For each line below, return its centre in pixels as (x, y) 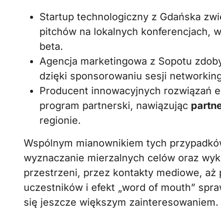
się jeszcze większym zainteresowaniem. (121, 202)
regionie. (60, 120)
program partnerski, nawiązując (115, 106)
